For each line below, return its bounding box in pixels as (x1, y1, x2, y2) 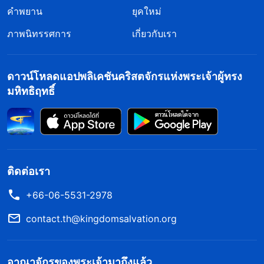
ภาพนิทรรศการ (7, 28, 71, 40)
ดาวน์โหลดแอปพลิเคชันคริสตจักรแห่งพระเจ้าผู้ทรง (7, 70, 242, 83)
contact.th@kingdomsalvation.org (26, 213, 177, 225)
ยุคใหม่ (132, 5, 161, 18)
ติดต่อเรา (7, 165, 50, 178)
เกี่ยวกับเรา (132, 28, 177, 40)
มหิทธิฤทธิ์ (7, 85, 55, 98)
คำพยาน (7, 5, 42, 18)
